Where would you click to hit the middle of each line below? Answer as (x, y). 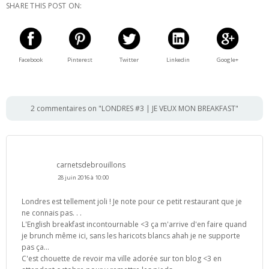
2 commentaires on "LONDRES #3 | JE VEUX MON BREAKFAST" (134, 108)
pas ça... (35, 247)
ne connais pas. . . (52, 213)
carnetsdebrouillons (91, 165)
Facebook (31, 59)
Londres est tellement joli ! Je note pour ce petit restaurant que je (132, 201)
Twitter (129, 59)
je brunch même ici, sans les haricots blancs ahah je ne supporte (131, 235)
